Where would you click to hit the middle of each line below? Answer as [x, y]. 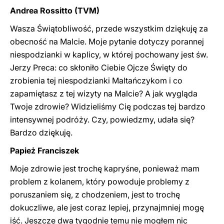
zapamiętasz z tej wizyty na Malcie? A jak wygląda [104, 93]
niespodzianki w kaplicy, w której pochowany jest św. [109, 54]
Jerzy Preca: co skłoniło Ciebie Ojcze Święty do [99, 67]
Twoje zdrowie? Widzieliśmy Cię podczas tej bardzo [108, 106]
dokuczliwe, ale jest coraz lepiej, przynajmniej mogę [107, 207]
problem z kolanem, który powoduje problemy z [100, 181]
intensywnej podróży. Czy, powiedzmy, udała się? [102, 119]
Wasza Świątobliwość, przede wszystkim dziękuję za [109, 28]
